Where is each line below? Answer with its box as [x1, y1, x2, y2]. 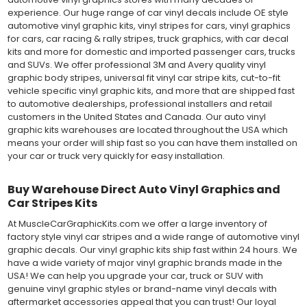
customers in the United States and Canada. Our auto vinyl [7, 110, 266, 124]
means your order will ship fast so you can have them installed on [7, 136, 297, 150]
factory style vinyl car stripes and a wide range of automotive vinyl [7, 230, 299, 243]
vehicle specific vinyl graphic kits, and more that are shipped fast [7, 84, 295, 98]
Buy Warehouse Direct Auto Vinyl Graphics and [7, 181, 280, 197]
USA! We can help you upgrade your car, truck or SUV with [7, 269, 263, 282]
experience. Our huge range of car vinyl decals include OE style [7, 6, 288, 20]
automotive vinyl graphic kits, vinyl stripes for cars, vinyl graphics [7, 19, 291, 33]
